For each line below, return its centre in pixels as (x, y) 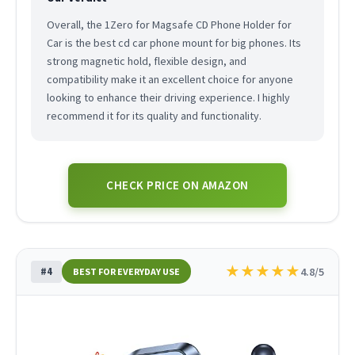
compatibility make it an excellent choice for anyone (170, 79)
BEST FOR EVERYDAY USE (126, 272)
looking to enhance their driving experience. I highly (168, 97)
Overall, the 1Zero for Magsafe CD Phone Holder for (169, 24)
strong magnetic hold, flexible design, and (146, 61)
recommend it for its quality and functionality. (154, 115)
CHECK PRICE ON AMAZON (177, 185)
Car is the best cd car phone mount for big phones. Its (174, 42)
